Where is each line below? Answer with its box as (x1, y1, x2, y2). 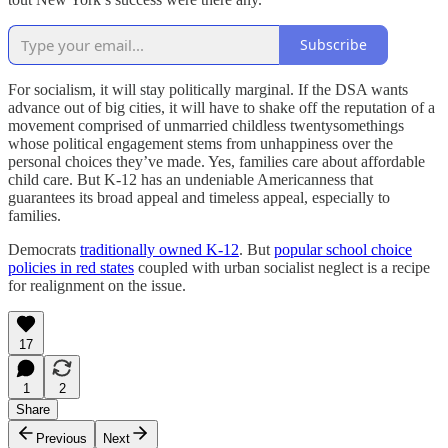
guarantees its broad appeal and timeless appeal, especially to (8, 188, 390, 206)
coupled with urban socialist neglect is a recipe (134, 258, 430, 276)
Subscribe (300, 35, 367, 55)
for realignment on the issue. (8, 276, 186, 294)
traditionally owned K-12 (80, 240, 239, 258)
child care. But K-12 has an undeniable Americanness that (8, 170, 373, 188)
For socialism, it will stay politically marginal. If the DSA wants (8, 80, 408, 98)
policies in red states (8, 258, 134, 276)
